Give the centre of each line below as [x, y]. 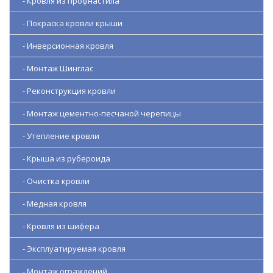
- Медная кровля [52, 204]
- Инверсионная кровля [65, 46]
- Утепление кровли [58, 136]
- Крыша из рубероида [64, 159]
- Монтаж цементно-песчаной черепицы [99, 114]
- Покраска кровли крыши [70, 23]
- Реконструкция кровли [66, 91]
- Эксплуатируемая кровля [71, 249]
